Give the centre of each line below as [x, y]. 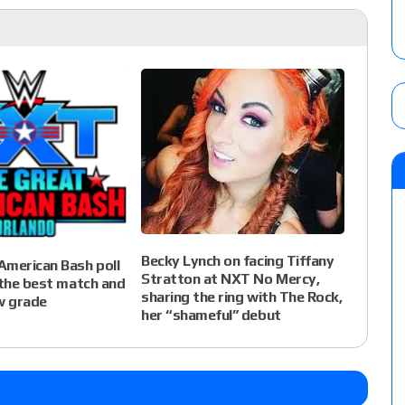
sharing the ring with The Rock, [242, 297]
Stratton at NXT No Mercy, [231, 279]
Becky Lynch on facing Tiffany [238, 261]
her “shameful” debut [211, 316]
